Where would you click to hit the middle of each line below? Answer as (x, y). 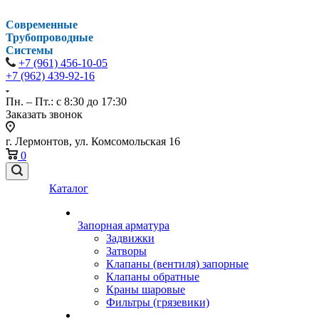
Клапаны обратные (153, 277)
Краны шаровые (146, 289)
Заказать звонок (44, 114)
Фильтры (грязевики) (158, 302)
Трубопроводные (49, 37)
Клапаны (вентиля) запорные (177, 264)
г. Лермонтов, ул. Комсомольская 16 (93, 141)
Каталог (69, 188)
